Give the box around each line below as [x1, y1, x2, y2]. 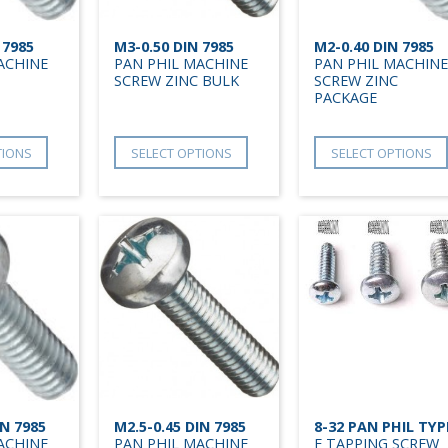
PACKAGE [314, 88, 377, 108]
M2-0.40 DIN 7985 [314, 37, 434, 57]
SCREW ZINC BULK [114, 71, 239, 91]
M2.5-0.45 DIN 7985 [114, 417, 246, 437]
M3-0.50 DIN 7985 [114, 37, 234, 57]
